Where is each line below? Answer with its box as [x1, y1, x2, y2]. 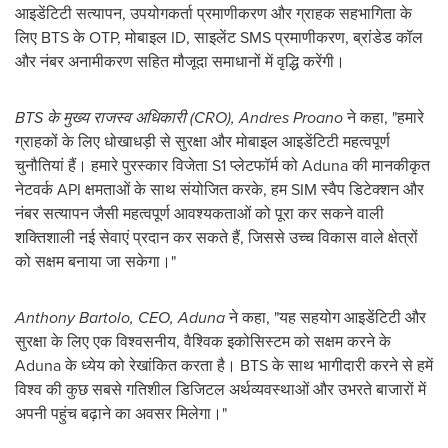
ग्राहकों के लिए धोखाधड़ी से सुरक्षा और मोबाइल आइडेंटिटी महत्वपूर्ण [15, 130, 390, 153]
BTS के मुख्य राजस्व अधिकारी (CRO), [15, 106, 239, 129]
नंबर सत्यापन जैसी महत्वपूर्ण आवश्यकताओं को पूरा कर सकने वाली [15, 202, 384, 225]
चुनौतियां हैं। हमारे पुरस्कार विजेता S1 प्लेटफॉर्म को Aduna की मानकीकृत [15, 154, 430, 177]
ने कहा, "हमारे [343, 106, 424, 129]
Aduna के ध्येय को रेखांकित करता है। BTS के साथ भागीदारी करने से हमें [15, 354, 433, 377]
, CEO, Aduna [130, 306, 225, 329]
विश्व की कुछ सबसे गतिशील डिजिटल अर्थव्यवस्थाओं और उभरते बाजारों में [15, 378, 426, 401]
